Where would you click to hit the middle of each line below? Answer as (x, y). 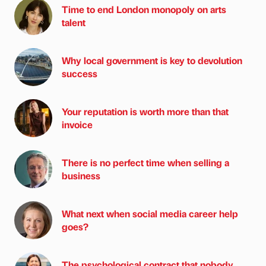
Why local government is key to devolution (152, 61)
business (81, 176)
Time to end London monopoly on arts (144, 9)
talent (74, 23)
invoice (77, 125)
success (80, 74)
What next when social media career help (150, 214)
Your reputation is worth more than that (145, 112)
